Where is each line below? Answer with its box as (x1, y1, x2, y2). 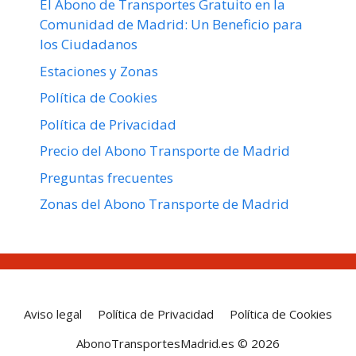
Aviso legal (24, 306, 82, 323)
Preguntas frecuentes (40, 168, 173, 187)
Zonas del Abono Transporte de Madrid (40, 195, 289, 214)
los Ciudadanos (40, 35, 137, 54)
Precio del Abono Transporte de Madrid (40, 141, 290, 161)
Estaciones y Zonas (40, 61, 158, 80)
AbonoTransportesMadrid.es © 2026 (76, 335, 280, 352)
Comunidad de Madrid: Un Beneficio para (40, 15, 303, 34)
